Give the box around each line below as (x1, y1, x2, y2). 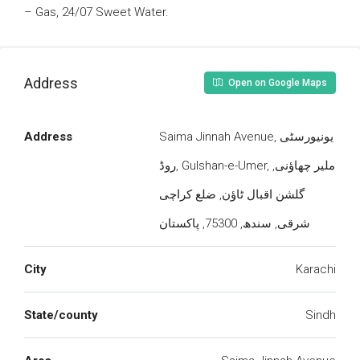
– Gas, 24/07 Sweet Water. (24, 5, 169, 19)
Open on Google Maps (226, 77, 327, 88)
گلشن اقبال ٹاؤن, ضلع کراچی (159, 187, 305, 202)
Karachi (296, 262, 336, 276)
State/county (24, 308, 98, 322)
